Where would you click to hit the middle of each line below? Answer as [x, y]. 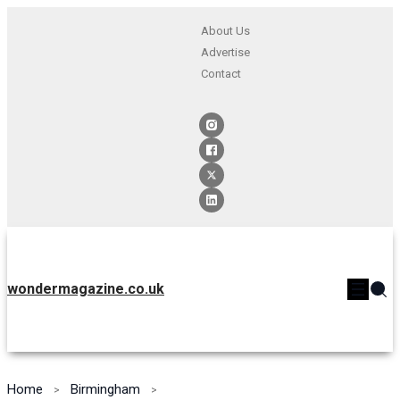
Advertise [225, 52]
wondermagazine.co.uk [86, 289]
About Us [225, 31]
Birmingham [105, 389]
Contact [221, 74]
